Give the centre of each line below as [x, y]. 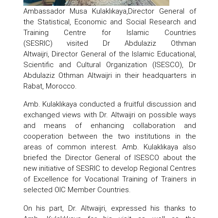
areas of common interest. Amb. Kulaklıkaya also [109, 147]
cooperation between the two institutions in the [109, 136]
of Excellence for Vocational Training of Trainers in [109, 179]
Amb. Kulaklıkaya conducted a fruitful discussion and [109, 104]
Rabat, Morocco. [50, 86]
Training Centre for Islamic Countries [109, 32]
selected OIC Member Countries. [77, 190]
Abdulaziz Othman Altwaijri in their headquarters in [109, 75]
